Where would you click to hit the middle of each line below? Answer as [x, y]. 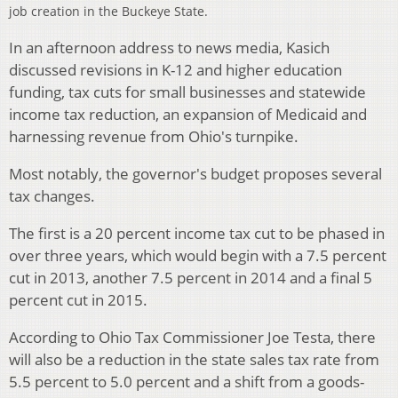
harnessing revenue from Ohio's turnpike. [154, 137]
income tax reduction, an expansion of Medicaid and [188, 115]
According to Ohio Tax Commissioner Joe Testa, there [192, 338]
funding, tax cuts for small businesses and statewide [187, 92]
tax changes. [54, 196]
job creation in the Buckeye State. [110, 12]
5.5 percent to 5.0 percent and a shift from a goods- [187, 382]
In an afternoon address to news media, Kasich [169, 48]
